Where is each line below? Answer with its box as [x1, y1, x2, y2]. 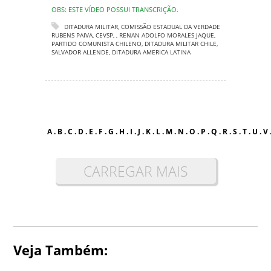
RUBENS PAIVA [51, 31, 93, 39]
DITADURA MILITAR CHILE [145, 39, 217, 48]
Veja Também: [13, 241, 108, 259]
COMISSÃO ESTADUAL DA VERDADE [121, 22, 220, 31]
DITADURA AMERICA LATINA [112, 48, 191, 56]
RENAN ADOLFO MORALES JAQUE [119, 31, 214, 39]
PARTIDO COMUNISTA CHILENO [51, 39, 142, 48]
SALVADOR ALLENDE [51, 48, 109, 56]
